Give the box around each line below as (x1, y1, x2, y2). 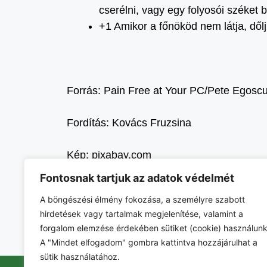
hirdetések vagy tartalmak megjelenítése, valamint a (40, 209, 243, 219)
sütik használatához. (40, 252, 120, 262)
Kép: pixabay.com (67, 149, 151, 161)
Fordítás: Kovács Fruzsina (67, 117, 191, 129)
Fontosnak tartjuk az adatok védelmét (40, 172, 234, 184)
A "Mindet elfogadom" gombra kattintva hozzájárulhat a (40, 237, 257, 247)
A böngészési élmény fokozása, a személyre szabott (40, 194, 245, 204)
